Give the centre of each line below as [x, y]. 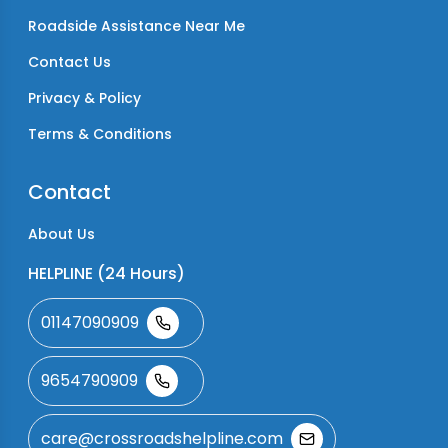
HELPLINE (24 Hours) [106, 273]
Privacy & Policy [84, 98]
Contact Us [69, 62]
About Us [61, 234]
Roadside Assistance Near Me [136, 26]
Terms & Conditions [100, 134]
